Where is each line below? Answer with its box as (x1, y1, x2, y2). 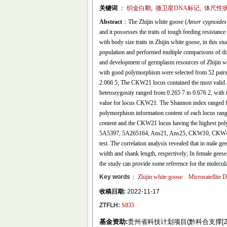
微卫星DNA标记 (155, 5, 200, 12)
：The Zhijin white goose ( (122, 18, 187, 25)
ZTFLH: (99, 202, 120, 209)
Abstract (99, 18, 122, 25)
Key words (99, 173, 130, 180)
